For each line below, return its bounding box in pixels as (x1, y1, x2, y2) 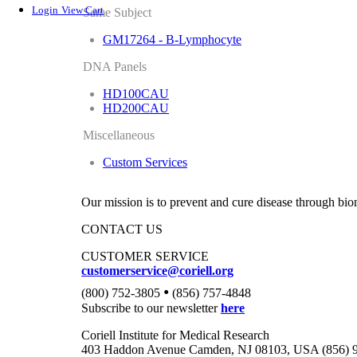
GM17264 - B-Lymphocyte (103, 33, 241, 46)
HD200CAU (103, 101, 169, 115)
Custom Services (103, 155, 187, 169)
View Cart (61, 4, 104, 17)
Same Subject (83, 6, 151, 19)
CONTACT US (81, 222, 163, 236)
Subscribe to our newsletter (81, 301, 221, 315)
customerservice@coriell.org (81, 264, 233, 277)
